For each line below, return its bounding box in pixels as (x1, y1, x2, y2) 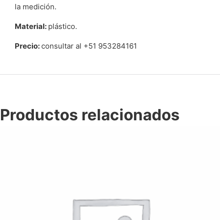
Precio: (15, 41, 41, 51)
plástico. (48, 22, 77, 31)
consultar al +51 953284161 (41, 41, 137, 51)
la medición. (15, 2, 56, 11)
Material (15, 22, 45, 31)
